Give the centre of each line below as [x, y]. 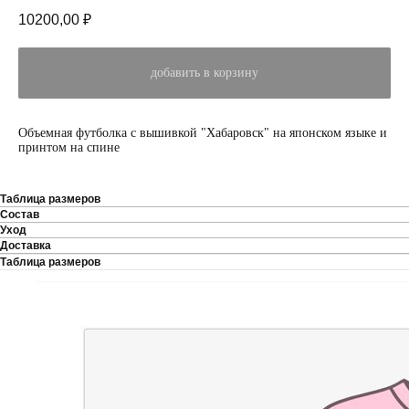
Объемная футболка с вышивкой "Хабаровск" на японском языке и [203, 132]
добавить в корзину [204, 73]
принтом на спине [69, 147]
